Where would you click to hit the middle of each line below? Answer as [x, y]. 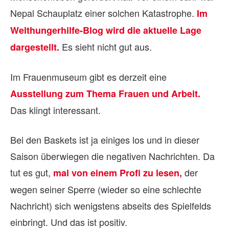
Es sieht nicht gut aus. [106, 47]
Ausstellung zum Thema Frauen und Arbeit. [105, 94]
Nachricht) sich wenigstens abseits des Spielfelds [111, 205]
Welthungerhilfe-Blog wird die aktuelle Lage [106, 30]
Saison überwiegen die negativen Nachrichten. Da [112, 156]
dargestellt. [35, 47]
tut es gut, [32, 172]
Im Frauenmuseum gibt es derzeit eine [88, 77]
